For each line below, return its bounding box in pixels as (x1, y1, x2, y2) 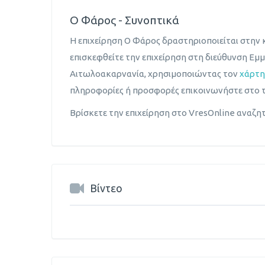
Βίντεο (90, 182, 122, 194)
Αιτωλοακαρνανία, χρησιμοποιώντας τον (70, 68, 240, 79)
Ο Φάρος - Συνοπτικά (70, 14, 179, 27)
